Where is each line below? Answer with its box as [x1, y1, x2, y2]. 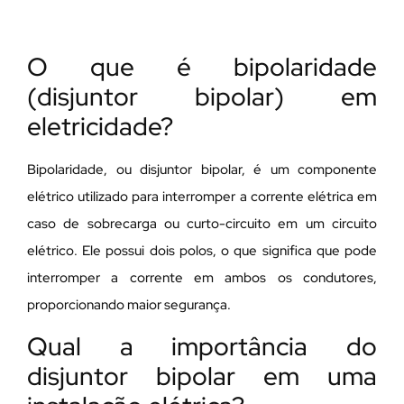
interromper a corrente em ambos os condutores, [27, 269, 377, 288]
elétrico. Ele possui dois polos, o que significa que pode [27, 242, 377, 261]
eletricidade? [27, 109, 173, 144]
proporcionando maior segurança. [27, 296, 231, 315]
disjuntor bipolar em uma [27, 358, 377, 393]
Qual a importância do [27, 328, 377, 363]
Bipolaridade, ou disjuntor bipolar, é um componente [27, 161, 377, 179]
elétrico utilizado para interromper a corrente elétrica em [27, 188, 377, 207]
